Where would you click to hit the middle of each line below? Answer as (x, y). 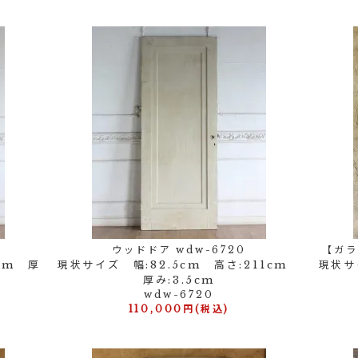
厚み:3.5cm (179, 280)
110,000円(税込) (179, 309)
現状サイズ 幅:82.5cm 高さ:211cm (179, 265)
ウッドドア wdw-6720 (179, 250)
